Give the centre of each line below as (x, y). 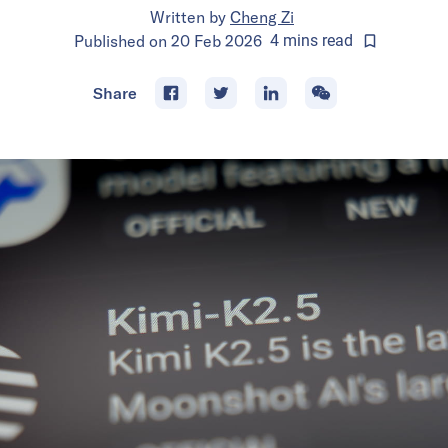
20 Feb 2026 (216, 40)
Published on (122, 40)
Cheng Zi (262, 16)
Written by (188, 16)
